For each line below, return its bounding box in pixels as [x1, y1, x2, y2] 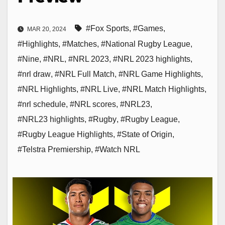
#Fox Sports [86, 24, 129, 33]
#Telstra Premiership [18, 145, 91, 154]
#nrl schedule [18, 100, 66, 109]
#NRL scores [70, 100, 116, 109]
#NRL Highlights [18, 85, 76, 94]
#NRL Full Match [55, 70, 115, 79]
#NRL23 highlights [18, 115, 84, 124]
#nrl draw [18, 70, 51, 79]
